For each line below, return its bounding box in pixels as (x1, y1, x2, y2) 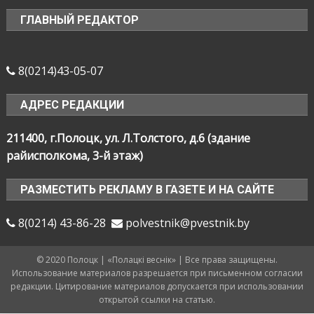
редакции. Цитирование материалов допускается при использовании (11, 280, 303, 293)
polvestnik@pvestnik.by (123, 215, 250, 231)
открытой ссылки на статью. (99, 294, 215, 306)
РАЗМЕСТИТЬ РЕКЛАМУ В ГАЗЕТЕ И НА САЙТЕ (20, 183, 275, 197)
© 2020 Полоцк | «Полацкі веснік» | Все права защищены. (36, 254, 278, 266)
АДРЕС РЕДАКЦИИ (20, 98, 125, 112)
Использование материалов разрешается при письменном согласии (11, 267, 303, 280)
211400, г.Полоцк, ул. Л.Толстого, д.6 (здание (6, 130, 251, 146)
